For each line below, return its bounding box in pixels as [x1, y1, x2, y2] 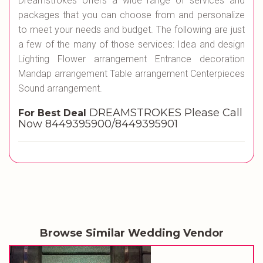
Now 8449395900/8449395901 [18, 117, 178, 130]
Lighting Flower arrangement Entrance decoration [18, 53, 245, 65]
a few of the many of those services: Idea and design [18, 39, 245, 50]
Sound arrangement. [18, 83, 104, 94]
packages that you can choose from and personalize [18, 9, 245, 21]
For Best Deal [18, 107, 89, 119]
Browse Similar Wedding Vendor [39, 227, 224, 240]
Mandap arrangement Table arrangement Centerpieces [18, 68, 245, 79]
